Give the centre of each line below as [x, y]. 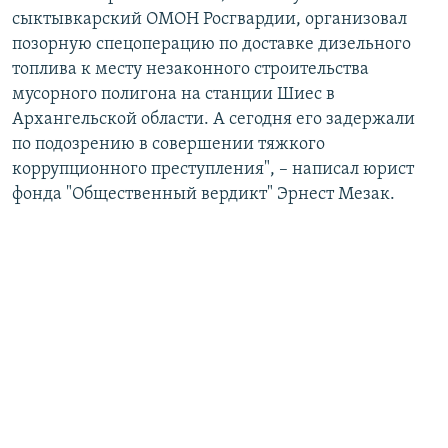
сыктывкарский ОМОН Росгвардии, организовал [209, 20]
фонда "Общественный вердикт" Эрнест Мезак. [203, 195]
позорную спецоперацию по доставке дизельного [211, 45]
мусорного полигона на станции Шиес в [173, 95]
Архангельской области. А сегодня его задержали [213, 120]
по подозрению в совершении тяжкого [168, 145]
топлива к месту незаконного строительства [190, 70]
